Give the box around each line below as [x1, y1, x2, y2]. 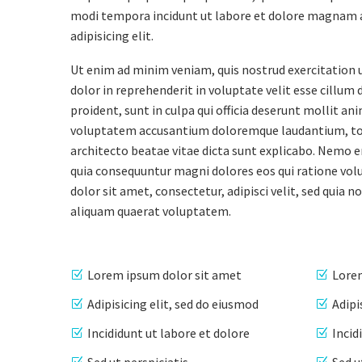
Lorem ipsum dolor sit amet [87, 266, 242, 283]
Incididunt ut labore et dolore [87, 325, 250, 342]
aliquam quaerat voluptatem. [70, 203, 231, 220]
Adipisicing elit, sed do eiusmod [87, 295, 259, 312]
